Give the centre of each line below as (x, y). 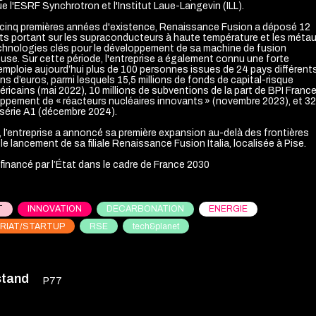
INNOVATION (55, 209)
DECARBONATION (145, 209)
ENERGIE (228, 209)
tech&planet (156, 226)
